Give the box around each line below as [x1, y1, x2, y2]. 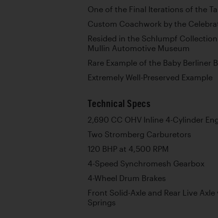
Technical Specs [88, 97, 151, 109]
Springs [88, 198, 116, 207]
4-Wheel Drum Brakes [88, 173, 166, 182]
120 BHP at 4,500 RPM [88, 144, 169, 153]
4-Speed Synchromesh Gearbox [88, 159, 204, 168]
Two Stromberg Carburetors [88, 129, 191, 139]
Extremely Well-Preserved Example [88, 73, 213, 82]
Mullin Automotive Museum [88, 43, 190, 53]
